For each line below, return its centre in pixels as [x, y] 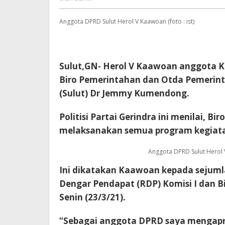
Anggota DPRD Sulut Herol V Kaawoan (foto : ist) [127, 21]
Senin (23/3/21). [92, 197]
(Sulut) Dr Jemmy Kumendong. [124, 93]
